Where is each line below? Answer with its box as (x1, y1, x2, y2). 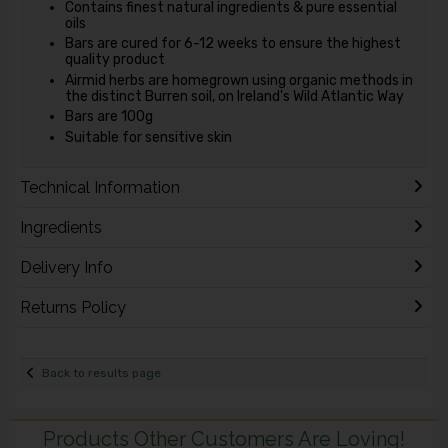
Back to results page (42, 366, 162, 381)
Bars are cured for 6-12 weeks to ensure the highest (64, 35, 401, 53)
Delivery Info (19, 257, 113, 277)
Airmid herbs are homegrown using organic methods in (64, 71, 413, 89)
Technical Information (19, 177, 180, 197)
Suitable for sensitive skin (64, 128, 232, 146)
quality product (64, 51, 165, 69)
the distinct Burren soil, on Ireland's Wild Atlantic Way (64, 87, 404, 105)
